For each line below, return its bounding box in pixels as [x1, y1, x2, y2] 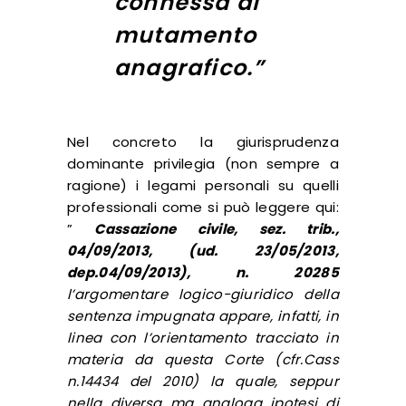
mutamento [114, 19, 256, 50]
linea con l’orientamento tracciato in [67, 327, 339, 347]
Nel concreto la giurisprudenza [67, 131, 339, 151]
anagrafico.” [114, 52, 265, 82]
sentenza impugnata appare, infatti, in [67, 305, 339, 325]
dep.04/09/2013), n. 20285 [67, 262, 339, 282]
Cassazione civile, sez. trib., [94, 218, 339, 238]
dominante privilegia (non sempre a [67, 153, 339, 173]
